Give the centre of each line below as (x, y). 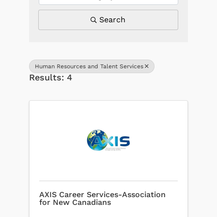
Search (113, 19)
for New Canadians (75, 202)
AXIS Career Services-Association (102, 194)
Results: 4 (50, 77)
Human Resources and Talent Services (89, 66)
